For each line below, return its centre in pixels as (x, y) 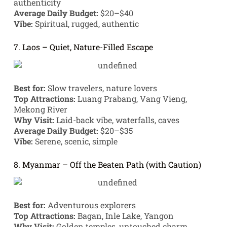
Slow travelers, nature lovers (101, 88)
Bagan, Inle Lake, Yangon (124, 216)
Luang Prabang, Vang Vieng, (131, 98)
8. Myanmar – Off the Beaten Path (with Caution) (107, 164)
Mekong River (40, 109)
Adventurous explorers (90, 205)
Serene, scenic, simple (75, 141)
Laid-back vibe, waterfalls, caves (117, 120)
